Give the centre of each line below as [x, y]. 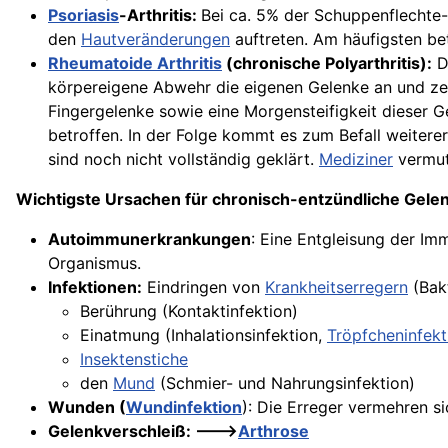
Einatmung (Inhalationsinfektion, [203, 335]
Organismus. [94, 263]
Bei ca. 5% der [257, 15]
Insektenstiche [134, 359]
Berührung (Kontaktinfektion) [189, 311]
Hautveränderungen [155, 39]
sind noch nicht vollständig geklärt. [183, 159]
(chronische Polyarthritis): [327, 63]
